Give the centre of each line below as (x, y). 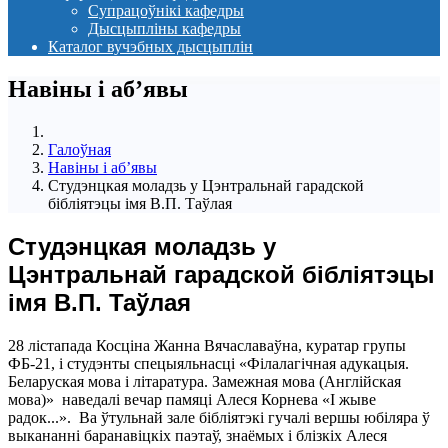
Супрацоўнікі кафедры (166, 10)
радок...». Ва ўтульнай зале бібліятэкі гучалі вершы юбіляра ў (219, 417)
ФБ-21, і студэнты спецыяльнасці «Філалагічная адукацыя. (208, 363)
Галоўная (79, 149)
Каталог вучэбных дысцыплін (150, 46)
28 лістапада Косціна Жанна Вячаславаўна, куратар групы (207, 345)
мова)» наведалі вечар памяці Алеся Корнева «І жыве (192, 399)
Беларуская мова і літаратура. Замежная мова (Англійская (204, 381)
